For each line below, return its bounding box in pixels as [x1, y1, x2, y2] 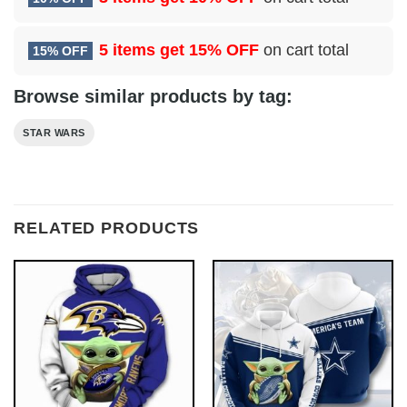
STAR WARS [23, 126, 85, 138]
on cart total [259, 40, 349, 59]
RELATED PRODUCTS [14, 218, 200, 237]
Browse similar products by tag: [14, 85, 293, 106]
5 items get [99, 40, 189, 59]
